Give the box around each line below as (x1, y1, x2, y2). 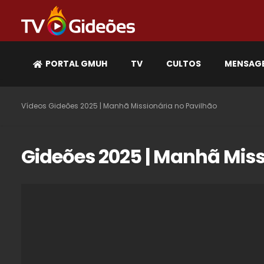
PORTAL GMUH (45, 58, 107, 70)
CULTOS (166, 58, 201, 70)
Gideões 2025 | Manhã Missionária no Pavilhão (48, 101, 217, 111)
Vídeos (21, 101, 47, 111)
